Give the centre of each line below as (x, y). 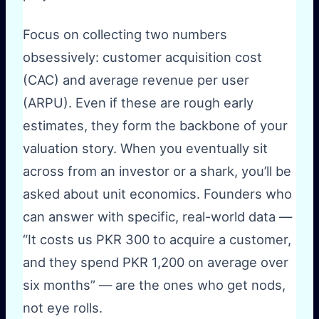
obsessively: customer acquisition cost (142, 57)
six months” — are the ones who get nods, (154, 285)
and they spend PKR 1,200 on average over (156, 262)
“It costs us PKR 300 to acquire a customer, (157, 240)
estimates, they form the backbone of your (155, 126)
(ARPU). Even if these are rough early (138, 103)
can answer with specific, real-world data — (157, 217)
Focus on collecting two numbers (125, 35)
